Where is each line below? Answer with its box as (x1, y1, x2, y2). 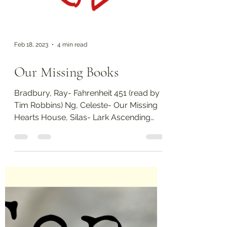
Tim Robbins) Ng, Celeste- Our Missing (14, 192, 158, 201)
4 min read (57, 132, 87, 139)
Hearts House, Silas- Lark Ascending (14, 204, 150, 213)
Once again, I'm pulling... (14, 216, 103, 225)
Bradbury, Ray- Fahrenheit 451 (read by (14, 179, 160, 189)
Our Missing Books (14, 155, 119, 172)
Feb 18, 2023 (14, 132, 48, 139)
